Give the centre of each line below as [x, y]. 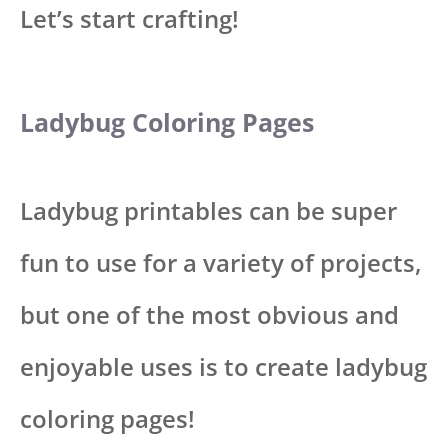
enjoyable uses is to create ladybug [223, 366]
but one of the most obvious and [209, 314]
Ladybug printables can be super [208, 210]
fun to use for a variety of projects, [221, 262]
